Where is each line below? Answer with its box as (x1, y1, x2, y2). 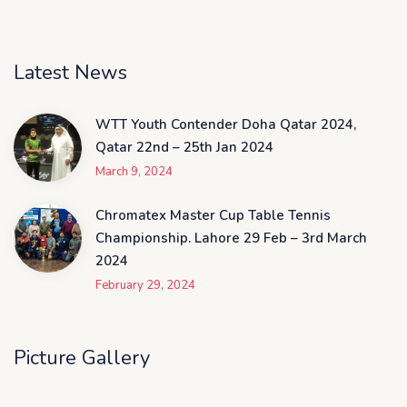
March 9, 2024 (95, 164, 173, 180)
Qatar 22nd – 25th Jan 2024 (95, 138, 273, 156)
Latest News (14, 59, 127, 86)
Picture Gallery (14, 344, 150, 372)
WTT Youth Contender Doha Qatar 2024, (95, 115, 356, 134)
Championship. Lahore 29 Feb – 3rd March (95, 229, 367, 247)
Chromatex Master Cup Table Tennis (95, 206, 331, 224)
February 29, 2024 (95, 277, 195, 293)
